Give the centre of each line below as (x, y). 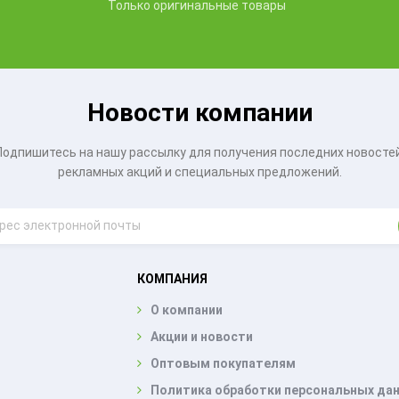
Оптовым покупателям (223, 363)
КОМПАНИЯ (172, 278)
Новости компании (199, 112)
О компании (187, 309)
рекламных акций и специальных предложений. (199, 171)
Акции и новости (202, 336)
